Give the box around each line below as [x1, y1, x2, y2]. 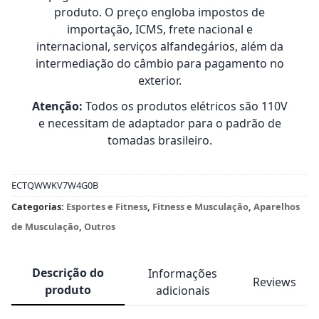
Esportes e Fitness [66, 200, 147, 213]
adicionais [155, 282, 210, 298]
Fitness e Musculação [152, 200, 249, 213]
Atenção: [31, 98, 83, 114]
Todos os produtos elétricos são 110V [82, 98, 288, 114]
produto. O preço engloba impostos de [54, 4, 265, 20]
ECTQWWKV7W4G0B [11, 179, 98, 192]
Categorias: [11, 200, 66, 213]
